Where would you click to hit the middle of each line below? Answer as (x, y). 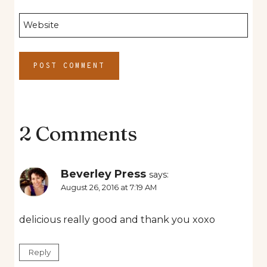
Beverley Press (103, 173)
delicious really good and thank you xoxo (117, 219)
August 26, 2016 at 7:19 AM (109, 187)
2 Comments (78, 133)
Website (41, 25)
